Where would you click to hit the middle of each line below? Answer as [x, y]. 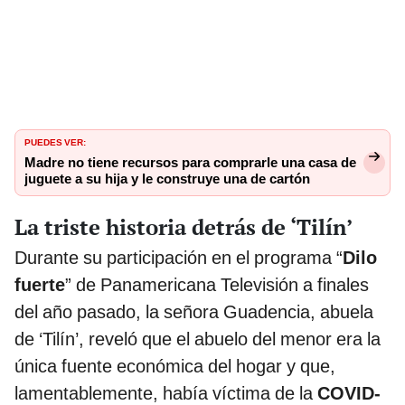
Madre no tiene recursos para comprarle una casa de [190, 162]
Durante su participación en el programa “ [179, 257]
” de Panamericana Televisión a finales [217, 284]
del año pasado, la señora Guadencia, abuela [194, 311]
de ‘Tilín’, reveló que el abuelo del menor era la [198, 339]
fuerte [40, 284]
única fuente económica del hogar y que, [175, 366]
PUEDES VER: [55, 141]
